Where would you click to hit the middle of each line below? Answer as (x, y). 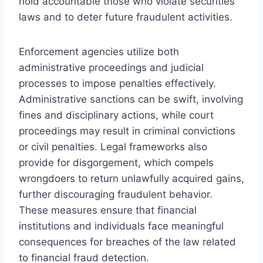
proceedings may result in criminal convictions (127, 131)
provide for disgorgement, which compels (116, 162)
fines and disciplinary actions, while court (116, 115)
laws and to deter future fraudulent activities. (126, 17)
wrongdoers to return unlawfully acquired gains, (131, 178)
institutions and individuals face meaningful (121, 226)
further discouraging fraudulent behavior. (116, 194)
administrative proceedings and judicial (111, 67)
